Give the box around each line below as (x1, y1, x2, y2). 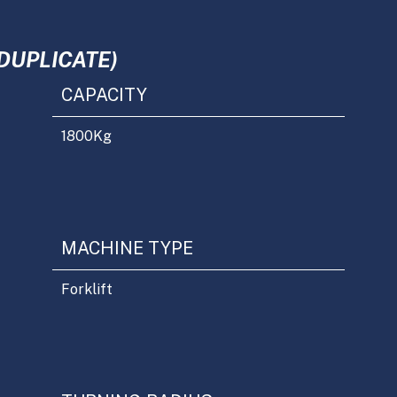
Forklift (60, 281, 113, 298)
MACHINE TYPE (60, 237, 193, 259)
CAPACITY (60, 84, 147, 105)
